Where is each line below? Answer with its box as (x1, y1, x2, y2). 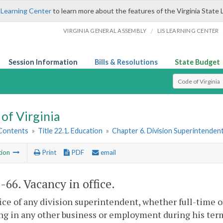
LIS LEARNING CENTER (157, 27, 219, 34)
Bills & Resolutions (95, 58, 158, 66)
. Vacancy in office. (18, 176, 115, 192)
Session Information (8, 58, 78, 66)
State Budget (175, 58, 220, 66)
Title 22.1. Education (38, 126, 103, 135)
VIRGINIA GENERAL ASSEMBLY (63, 27, 147, 34)
